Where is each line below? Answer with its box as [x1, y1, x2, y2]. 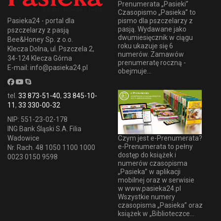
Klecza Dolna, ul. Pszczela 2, [7, 45, 94, 53]
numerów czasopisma [118, 159, 187, 168]
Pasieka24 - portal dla [7, 17, 74, 25]
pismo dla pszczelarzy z [118, 16, 193, 25]
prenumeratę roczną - [118, 58, 186, 67]
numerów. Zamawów [118, 50, 184, 58]
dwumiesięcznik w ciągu [118, 33, 193, 41]
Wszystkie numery [118, 193, 175, 201]
